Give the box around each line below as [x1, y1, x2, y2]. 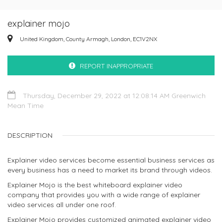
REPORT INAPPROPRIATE [80, 62, 153, 70]
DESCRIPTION [7, 131, 53, 140]
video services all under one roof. [7, 200, 116, 209]
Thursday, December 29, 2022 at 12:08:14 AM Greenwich [21, 91, 206, 100]
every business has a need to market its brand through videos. [7, 166, 212, 174]
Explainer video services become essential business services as [7, 156, 215, 165]
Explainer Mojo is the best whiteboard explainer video [7, 180, 182, 189]
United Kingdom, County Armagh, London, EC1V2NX [20, 35, 157, 43]
